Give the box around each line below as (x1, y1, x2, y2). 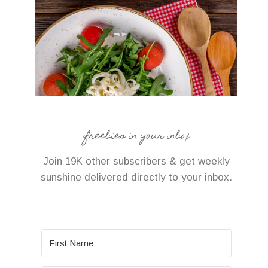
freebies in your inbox (83, 126, 190, 146)
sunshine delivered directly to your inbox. (41, 171, 233, 183)
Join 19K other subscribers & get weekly (43, 155, 230, 167)
